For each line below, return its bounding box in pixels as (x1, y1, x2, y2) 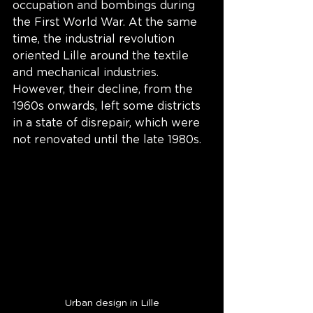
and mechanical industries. (13, 67, 162, 79)
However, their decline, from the (13, 84, 196, 96)
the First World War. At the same (13, 17, 201, 29)
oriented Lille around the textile (13, 50, 192, 62)
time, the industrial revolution (13, 34, 178, 45)
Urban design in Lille (64, 298, 159, 309)
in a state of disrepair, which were (13, 117, 203, 129)
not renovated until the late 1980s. (13, 134, 205, 146)
